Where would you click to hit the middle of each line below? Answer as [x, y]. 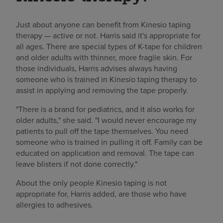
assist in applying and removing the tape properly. [102, 90]
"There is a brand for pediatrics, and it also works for [105, 109]
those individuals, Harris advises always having [97, 68]
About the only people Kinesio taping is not [91, 182]
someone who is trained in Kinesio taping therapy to [106, 79]
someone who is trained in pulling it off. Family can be [109, 142]
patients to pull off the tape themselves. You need [102, 131]
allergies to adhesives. [55, 204]
